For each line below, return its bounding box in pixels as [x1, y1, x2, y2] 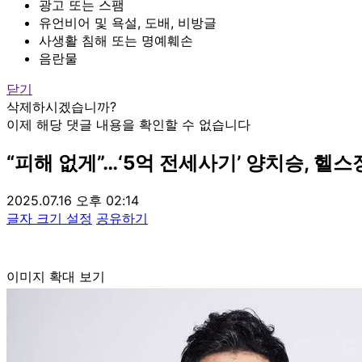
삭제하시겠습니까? [6, 98, 116, 115]
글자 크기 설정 [6, 209, 92, 226]
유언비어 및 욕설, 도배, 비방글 [39, 14, 217, 31]
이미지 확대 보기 [6, 267, 105, 284]
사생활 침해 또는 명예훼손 [39, 32, 193, 48]
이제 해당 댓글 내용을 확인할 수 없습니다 [6, 116, 250, 133]
